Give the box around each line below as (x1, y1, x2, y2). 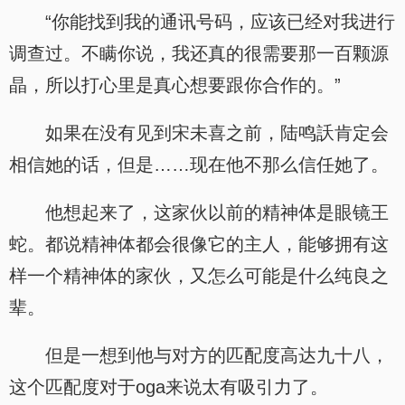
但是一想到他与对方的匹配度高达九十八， (45, 345, 389, 365)
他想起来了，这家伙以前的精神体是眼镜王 (45, 202, 389, 222)
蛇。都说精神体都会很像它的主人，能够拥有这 (9, 234, 389, 254)
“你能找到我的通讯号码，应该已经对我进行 (45, 12, 395, 32)
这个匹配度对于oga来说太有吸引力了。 (9, 377, 328, 397)
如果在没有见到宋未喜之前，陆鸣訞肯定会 (45, 123, 389, 143)
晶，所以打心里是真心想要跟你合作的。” (9, 75, 341, 95)
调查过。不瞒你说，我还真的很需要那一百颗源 (9, 43, 389, 63)
